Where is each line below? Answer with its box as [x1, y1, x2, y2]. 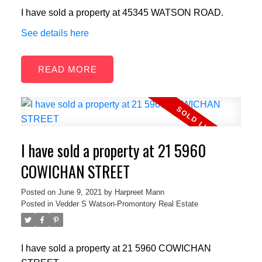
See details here [20, 28, 89, 39]
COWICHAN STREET [20, 160, 130, 183]
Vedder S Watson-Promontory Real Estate [55, 199, 198, 208]
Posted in [20, 199, 53, 208]
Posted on [20, 187, 58, 196]
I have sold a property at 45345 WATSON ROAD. [20, 8, 223, 18]
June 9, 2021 [57, 187, 102, 196]
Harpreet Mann [114, 187, 164, 196]
